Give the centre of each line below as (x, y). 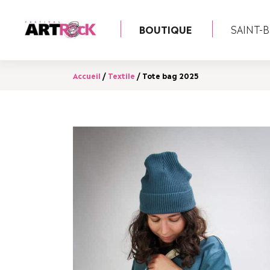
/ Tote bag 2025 (166, 75)
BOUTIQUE (165, 29)
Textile (121, 75)
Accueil (86, 75)
